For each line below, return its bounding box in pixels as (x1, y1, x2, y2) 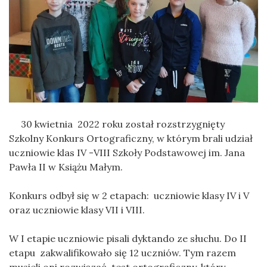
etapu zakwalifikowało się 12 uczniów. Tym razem (9, 247, 236, 259)
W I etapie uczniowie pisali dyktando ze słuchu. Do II (9, 232, 247, 245)
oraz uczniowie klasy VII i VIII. (9, 204, 145, 216)
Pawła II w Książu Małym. (9, 161, 123, 173)
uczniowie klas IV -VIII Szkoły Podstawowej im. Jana (9, 147, 245, 159)
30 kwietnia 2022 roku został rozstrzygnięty (9, 118, 225, 131)
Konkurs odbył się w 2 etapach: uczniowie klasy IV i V (9, 190, 252, 202)
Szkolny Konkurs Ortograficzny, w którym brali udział (9, 132, 253, 145)
